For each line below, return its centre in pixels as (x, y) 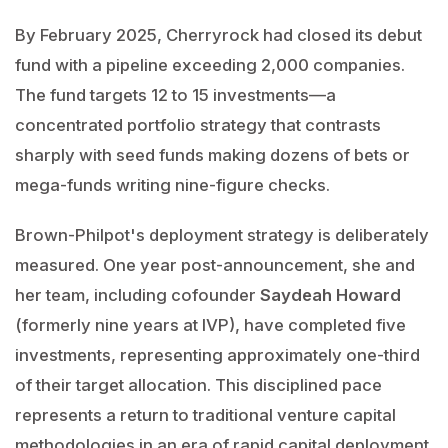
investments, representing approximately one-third (217, 355)
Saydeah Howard (330, 295)
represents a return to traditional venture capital (205, 415)
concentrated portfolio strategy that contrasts (198, 125)
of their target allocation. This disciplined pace (198, 385)
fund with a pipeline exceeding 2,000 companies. (210, 65)
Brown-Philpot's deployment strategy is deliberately (222, 235)
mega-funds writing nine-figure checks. (172, 185)
